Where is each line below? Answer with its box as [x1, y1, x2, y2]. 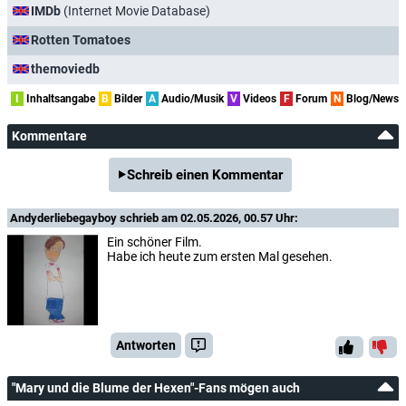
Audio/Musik [159, 92, 224, 106]
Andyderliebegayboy [10, 211, 120, 226]
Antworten [116, 338, 176, 353]
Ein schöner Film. [107, 235, 202, 250]
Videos [240, 92, 276, 106]
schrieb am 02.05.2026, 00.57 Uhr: [120, 211, 298, 226]
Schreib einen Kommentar [127, 167, 283, 184]
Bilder [111, 92, 142, 106]
